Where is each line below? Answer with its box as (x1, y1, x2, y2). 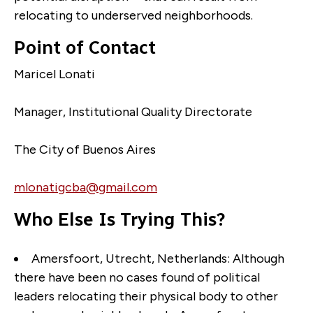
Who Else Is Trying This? (14, 208, 226, 231)
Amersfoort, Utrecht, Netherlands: (31, 250, 233, 266)
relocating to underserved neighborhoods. (14, 7, 253, 23)
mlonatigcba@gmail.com (14, 179, 157, 195)
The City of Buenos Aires (14, 141, 156, 157)
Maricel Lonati (14, 66, 95, 82)
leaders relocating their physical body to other (14, 288, 278, 304)
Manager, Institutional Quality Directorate (14, 103, 252, 119)
